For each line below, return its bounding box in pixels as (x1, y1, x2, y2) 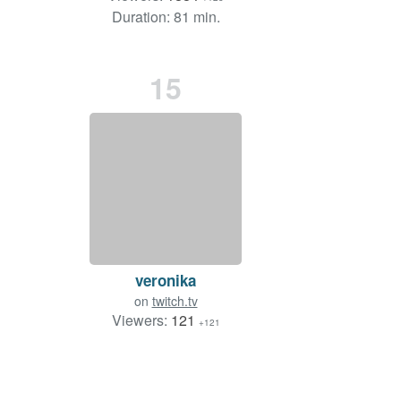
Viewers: (111, 310, 171, 331)
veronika (135, 269, 196, 292)
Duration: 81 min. (111, 6, 220, 28)
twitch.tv (151, 292, 198, 311)
